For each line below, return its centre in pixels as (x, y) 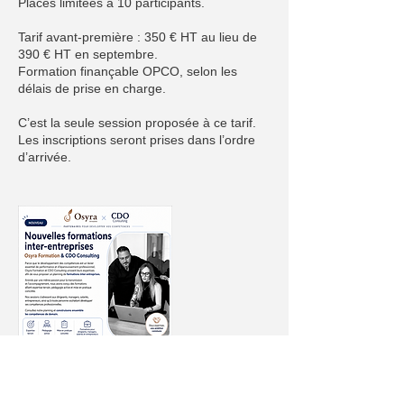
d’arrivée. (45, 157)
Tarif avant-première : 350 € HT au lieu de (138, 37)
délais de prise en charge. (92, 88)
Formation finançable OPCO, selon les (128, 71)
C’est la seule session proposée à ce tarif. (137, 123)
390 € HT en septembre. (88, 54)
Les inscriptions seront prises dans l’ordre (137, 140)
